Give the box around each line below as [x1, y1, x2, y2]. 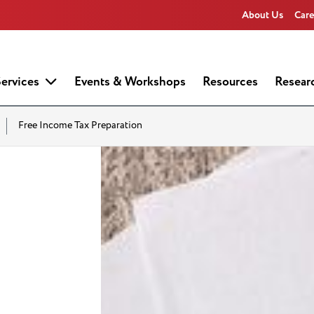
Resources [203, 73, 258, 91]
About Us [242, 8, 283, 22]
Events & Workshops [74, 73, 186, 91]
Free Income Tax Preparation [18, 118, 142, 132]
